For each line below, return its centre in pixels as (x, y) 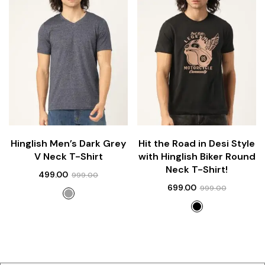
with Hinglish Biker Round (197, 157)
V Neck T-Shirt (68, 157)
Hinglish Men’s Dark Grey (68, 144)
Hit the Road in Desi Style (197, 144)
